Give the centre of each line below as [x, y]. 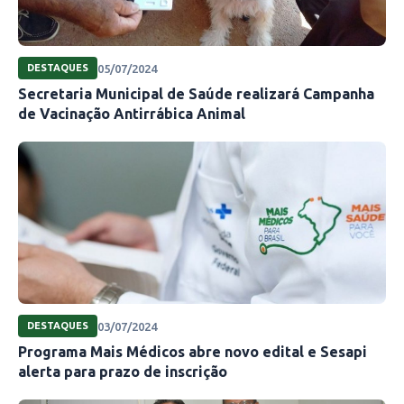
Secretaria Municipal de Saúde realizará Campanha [196, 94]
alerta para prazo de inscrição [123, 372]
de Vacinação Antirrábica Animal [132, 114]
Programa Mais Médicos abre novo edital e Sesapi [193, 352]
